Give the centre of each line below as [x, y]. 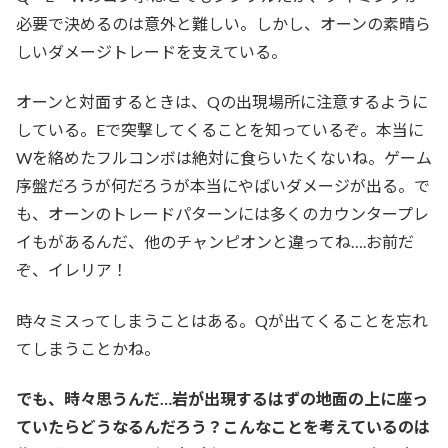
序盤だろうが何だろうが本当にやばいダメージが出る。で [223, 186]
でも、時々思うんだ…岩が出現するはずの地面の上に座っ [222, 399]
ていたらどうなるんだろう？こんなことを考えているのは [223, 427]
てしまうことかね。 [88, 348]
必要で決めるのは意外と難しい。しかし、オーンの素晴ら [223, 23]
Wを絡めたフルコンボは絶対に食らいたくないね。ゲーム [224, 158]
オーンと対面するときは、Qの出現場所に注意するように [222, 102]
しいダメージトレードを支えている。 [151, 51]
